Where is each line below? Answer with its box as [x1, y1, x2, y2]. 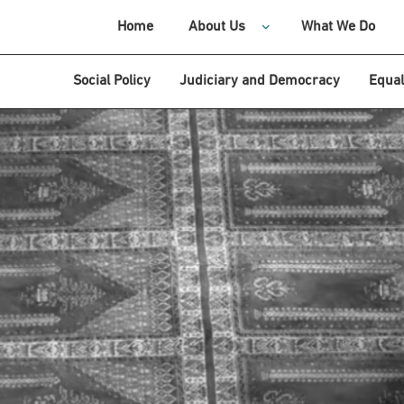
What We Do [300, 20, 375, 34]
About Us [188, 20, 245, 34]
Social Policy [73, 74, 151, 88]
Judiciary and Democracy [179, 74, 340, 88]
